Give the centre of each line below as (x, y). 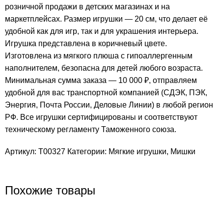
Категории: (87, 152)
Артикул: (22, 152)
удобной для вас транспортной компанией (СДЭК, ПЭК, (106, 93)
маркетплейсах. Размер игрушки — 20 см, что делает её (106, 19)
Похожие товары (50, 191)
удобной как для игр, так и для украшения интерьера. (102, 31)
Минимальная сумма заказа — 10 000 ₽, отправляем (101, 81)
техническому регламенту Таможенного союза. (91, 130)
